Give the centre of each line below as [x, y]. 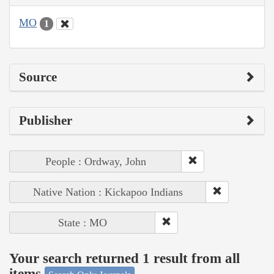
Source [38, 77]
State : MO [83, 222]
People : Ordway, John [96, 161]
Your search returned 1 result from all [124, 259]
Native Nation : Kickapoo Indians [108, 192]
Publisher [46, 120]
